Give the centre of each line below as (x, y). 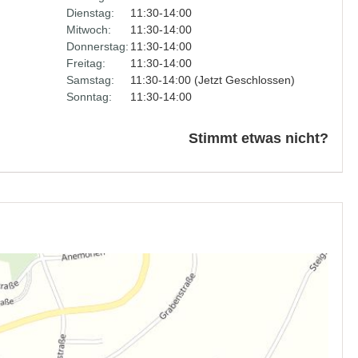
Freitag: (86, 63)
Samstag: (90, 80)
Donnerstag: (97, 46)
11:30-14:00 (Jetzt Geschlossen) (212, 80)
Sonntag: (89, 97)
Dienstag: (90, 13)
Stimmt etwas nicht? (259, 138)
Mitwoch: (88, 30)
